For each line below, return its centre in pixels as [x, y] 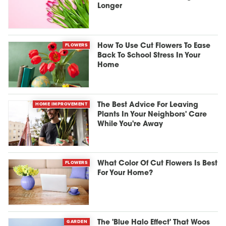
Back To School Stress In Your [149, 56]
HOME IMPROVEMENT [62, 104]
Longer [110, 7]
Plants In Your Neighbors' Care [152, 115]
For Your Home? [125, 174]
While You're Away [130, 124]
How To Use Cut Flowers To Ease [154, 46]
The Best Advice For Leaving [148, 105]
